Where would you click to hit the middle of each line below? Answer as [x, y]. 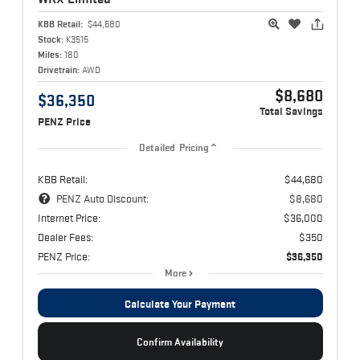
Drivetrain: [58, 69]
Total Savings [291, 111]
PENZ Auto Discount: [102, 198]
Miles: [49, 54]
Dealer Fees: [65, 237]
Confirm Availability [180, 342]
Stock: [50, 39]
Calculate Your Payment [180, 303]
